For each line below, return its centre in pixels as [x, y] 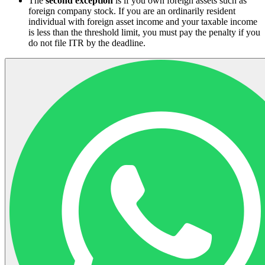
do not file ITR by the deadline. [87, 43]
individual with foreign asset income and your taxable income [143, 21]
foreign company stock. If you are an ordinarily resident [132, 11]
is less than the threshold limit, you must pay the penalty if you [144, 32]
